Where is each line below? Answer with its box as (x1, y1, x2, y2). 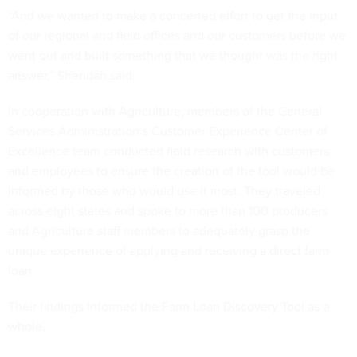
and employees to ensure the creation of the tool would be (8, 162, 335, 180)
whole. (8, 317, 49, 335)
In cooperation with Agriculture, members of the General (8, 102, 322, 120)
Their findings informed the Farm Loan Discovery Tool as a (8, 297, 329, 316)
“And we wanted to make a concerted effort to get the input (8, 6, 338, 25)
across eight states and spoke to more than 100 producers (8, 202, 328, 220)
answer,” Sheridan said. (8, 66, 139, 84)
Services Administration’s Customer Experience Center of (8, 122, 328, 140)
